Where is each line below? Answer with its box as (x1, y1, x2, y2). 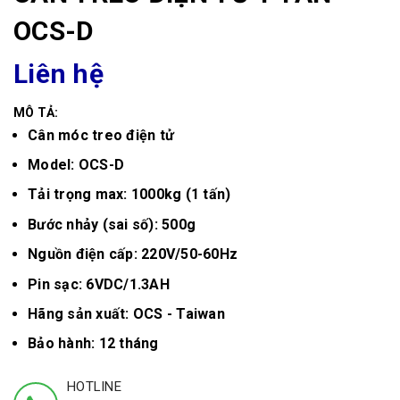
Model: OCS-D (28, 156, 124, 173)
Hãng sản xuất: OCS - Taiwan (28, 304, 225, 322)
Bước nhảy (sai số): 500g (28, 215, 196, 233)
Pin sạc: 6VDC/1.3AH (28, 275, 170, 293)
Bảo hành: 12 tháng (28, 335, 159, 353)
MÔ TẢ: (13, 104, 59, 120)
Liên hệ (13, 57, 104, 89)
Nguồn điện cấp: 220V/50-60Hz (28, 246, 237, 263)
